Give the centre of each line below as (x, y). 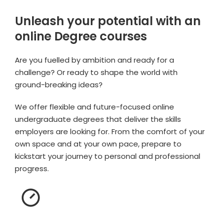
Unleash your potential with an (108, 21)
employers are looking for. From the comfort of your (110, 132)
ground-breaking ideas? (59, 85)
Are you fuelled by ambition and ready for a (94, 60)
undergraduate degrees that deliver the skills (98, 119)
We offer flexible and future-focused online (94, 107)
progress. (32, 169)
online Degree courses (81, 37)
